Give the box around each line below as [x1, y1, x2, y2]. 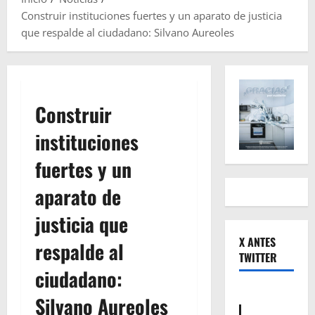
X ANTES [238, 233, 276, 251]
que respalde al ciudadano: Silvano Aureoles [21, 25, 234, 40]
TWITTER [238, 249, 277, 266]
